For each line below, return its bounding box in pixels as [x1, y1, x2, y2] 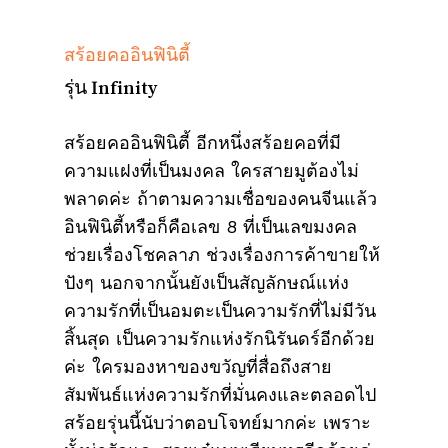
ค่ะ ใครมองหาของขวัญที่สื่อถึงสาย [64, 355, 332, 377]
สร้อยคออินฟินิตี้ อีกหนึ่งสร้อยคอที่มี [64, 131, 341, 153]
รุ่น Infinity [64, 76, 158, 97]
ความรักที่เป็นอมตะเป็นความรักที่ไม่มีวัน [64, 299, 376, 321]
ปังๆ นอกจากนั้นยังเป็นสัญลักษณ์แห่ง [64, 271, 349, 293]
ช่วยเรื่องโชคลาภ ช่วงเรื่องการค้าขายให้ [64, 243, 380, 265]
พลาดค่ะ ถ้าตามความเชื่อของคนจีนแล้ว [64, 187, 377, 209]
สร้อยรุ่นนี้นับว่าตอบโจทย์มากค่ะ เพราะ [64, 411, 371, 433]
